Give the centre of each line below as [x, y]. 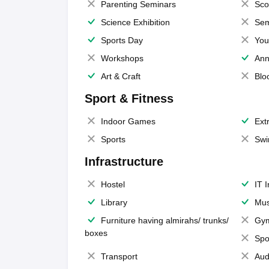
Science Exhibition [135, 22]
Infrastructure [124, 162]
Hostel [113, 184]
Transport [119, 256]
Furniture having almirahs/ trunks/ [165, 220]
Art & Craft [120, 76]
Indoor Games [128, 121]
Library [114, 202]
